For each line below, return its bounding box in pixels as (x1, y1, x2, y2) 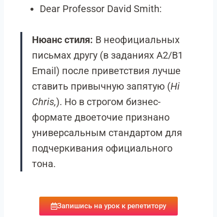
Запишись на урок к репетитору (57, 201, 166, 210)
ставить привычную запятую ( (32, 80, 170, 92)
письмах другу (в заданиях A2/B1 (32, 49, 183, 61)
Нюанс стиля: (32, 34, 93, 46)
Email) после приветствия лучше (32, 65, 181, 77)
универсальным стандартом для (32, 127, 182, 139)
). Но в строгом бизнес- (56, 96, 161, 108)
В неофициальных (93, 34, 180, 46)
